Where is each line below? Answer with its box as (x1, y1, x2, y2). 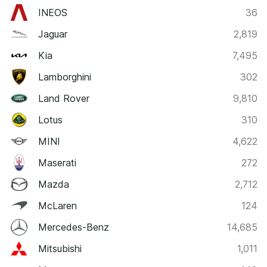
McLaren (38, 199, 77, 212)
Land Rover (38, 92, 89, 104)
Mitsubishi (38, 242, 82, 254)
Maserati (38, 156, 76, 169)
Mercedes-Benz (38, 221, 109, 233)
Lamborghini (38, 70, 91, 83)
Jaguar (38, 27, 67, 40)
